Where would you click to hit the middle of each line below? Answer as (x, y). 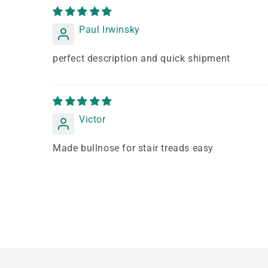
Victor (92, 120)
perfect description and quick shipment (141, 59)
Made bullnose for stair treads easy (133, 148)
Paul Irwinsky (109, 30)
